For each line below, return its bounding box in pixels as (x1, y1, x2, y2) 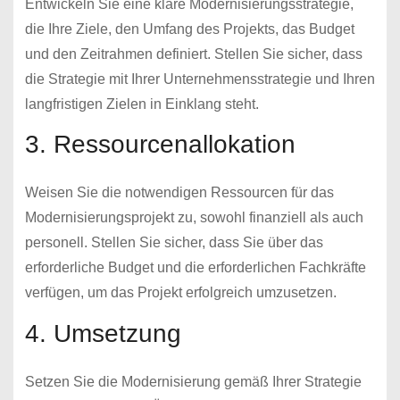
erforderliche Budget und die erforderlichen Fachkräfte (24, 260, 366, 276)
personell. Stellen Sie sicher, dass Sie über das (24, 235, 323, 251)
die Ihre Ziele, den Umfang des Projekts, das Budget (24, 21, 354, 37)
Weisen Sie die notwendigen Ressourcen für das (24, 185, 334, 201)
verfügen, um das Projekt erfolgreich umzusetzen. (24, 285, 337, 301)
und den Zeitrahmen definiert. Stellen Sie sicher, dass (24, 46, 362, 62)
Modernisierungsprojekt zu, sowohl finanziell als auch (24, 210, 363, 226)
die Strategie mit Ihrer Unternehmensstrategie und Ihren (24, 71, 375, 87)
